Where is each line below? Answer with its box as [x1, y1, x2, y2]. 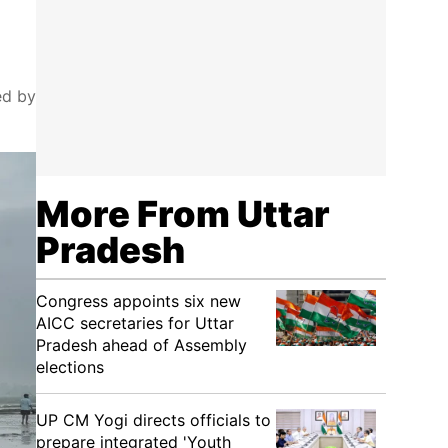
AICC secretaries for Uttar [36, 313, 234, 333]
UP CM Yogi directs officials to [36, 410, 271, 430]
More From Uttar [36, 192, 330, 236]
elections [36, 357, 104, 377]
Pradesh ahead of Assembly [36, 335, 247, 355]
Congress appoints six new [36, 291, 241, 311]
